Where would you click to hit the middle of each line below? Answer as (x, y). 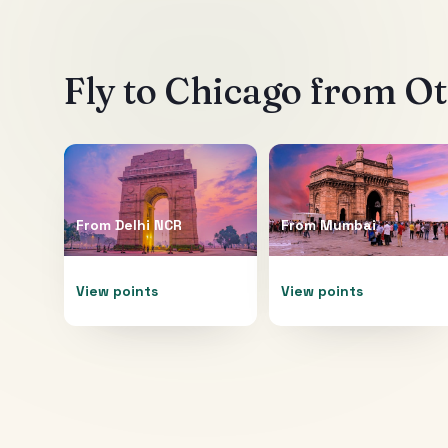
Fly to (114, 90)
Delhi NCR (148, 224)
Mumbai (347, 224)
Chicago (232, 90)
